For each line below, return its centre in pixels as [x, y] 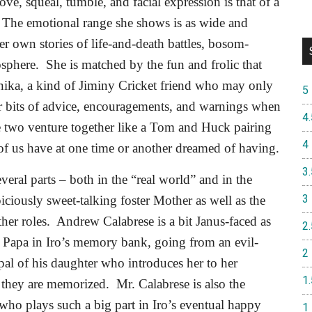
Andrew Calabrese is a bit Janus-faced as [164, 221]
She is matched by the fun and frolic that [154, 64]
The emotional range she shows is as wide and [125, 23]
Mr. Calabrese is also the [181, 284]
